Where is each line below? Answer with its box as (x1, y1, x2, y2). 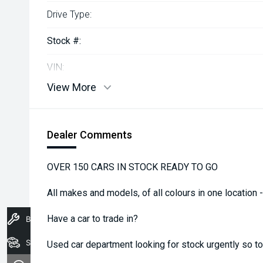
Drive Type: (47, 9, 92, 20)
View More (47, 81, 96, 93)
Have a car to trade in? (47, 213, 138, 224)
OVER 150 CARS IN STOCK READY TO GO (47, 161, 218, 173)
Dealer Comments (47, 129, 132, 141)
